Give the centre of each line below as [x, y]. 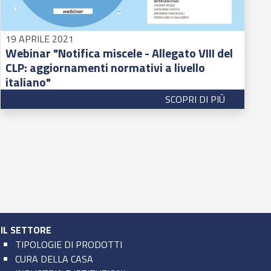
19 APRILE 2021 [40, 38]
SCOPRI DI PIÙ [195, 99]
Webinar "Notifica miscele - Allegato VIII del [119, 53]
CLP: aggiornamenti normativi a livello [106, 67]
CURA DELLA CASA [54, 259]
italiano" [28, 82]
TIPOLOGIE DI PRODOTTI [69, 244]
